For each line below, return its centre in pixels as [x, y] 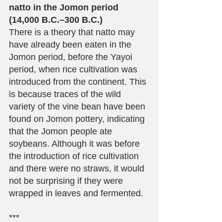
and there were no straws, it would [78, 169]
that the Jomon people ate [62, 132]
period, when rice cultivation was [74, 70]
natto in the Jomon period [65, 8]
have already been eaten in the [71, 45]
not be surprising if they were [67, 181]
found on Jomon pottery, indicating [78, 119]
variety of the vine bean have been [78, 107]
